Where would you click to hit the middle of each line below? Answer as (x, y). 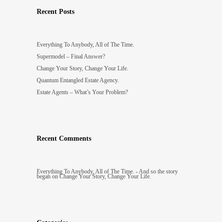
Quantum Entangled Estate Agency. (78, 80)
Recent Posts (55, 11)
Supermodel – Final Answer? (71, 56)
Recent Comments (64, 138)
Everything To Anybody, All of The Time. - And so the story (107, 171)
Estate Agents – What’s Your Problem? (82, 92)
